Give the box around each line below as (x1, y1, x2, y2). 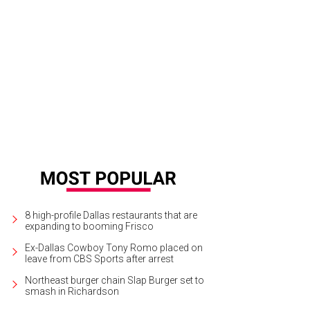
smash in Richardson (25, 285, 119, 297)
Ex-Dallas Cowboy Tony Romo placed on (25, 241, 203, 253)
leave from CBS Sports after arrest (25, 253, 174, 264)
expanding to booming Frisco (25, 220, 154, 232)
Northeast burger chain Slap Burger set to (25, 274, 204, 286)
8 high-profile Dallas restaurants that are (25, 209, 197, 221)
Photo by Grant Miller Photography (56, 60, 188, 71)
